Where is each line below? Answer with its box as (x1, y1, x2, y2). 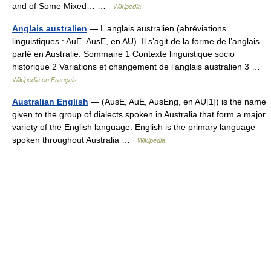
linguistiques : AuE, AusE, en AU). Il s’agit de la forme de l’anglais (12, 36, 260, 46)
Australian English (12, 97, 88, 106)
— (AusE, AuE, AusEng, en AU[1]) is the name (88, 97, 266, 106)
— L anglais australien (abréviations (87, 24, 226, 33)
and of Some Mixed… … (12, 1, 113, 11)
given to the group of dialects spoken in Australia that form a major (12, 109, 266, 119)
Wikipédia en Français (12, 76, 77, 83)
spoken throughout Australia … (12, 135, 137, 145)
